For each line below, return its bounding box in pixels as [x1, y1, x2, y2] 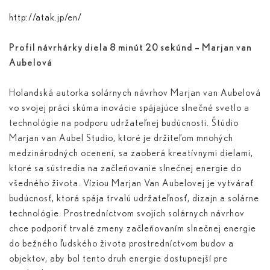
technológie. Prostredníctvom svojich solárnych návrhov [9, 209, 245, 219]
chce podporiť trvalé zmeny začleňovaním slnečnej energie [9, 224, 256, 234]
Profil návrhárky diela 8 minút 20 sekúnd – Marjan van [9, 43, 252, 53]
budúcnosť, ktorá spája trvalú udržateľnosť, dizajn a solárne [9, 193, 259, 204]
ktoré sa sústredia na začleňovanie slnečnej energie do [9, 163, 242, 174]
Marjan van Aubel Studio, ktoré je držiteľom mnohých [9, 133, 233, 143]
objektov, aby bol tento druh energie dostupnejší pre [9, 254, 228, 264]
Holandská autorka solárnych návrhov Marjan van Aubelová [9, 88, 261, 98]
